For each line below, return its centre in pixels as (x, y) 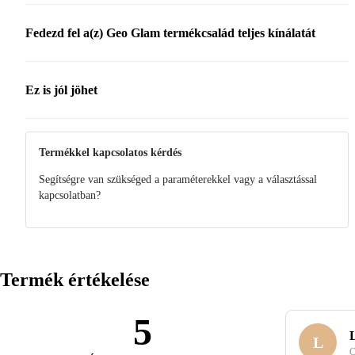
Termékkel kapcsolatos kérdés (110, 153)
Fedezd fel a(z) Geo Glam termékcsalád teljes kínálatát (170, 32)
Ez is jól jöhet (61, 90)
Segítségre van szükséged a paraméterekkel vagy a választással (178, 180)
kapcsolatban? (70, 196)
